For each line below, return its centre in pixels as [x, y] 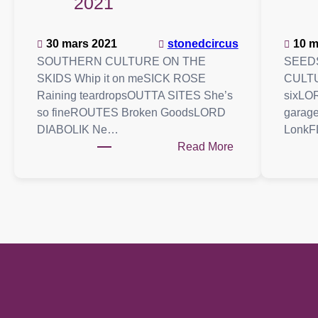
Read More [205, 146]
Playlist [251, 163]
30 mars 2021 [82, 43]
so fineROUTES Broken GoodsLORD [131, 112]
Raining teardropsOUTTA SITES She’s [135, 95]
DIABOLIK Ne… [78, 129]
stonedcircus [203, 43]
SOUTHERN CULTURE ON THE [121, 61]
